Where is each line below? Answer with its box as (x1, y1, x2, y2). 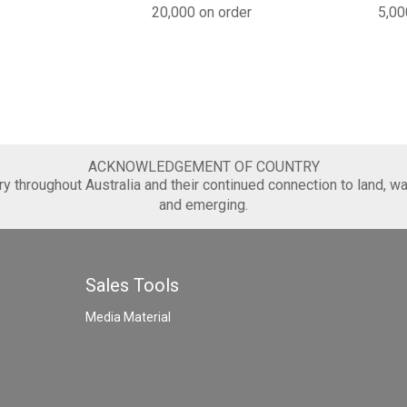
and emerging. (159, 195, 248, 213)
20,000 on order (152, 3, 253, 21)
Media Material (85, 309, 171, 324)
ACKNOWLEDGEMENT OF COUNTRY (87, 157, 320, 175)
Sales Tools (85, 273, 179, 296)
